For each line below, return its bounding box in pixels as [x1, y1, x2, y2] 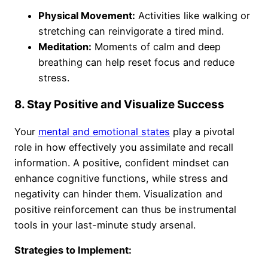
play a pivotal [170, 126, 234, 138]
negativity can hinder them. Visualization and [14, 188, 223, 200]
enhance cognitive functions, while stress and [14, 172, 228, 185]
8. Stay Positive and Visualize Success [14, 98, 224, 112]
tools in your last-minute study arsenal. [14, 219, 196, 232]
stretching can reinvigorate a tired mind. [38, 25, 224, 38]
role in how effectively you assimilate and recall [14, 141, 233, 154]
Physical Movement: [38, 10, 135, 22]
